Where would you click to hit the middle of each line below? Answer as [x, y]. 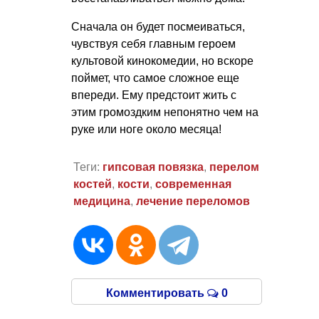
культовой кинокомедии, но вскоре [162, 61]
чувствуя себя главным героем [153, 44]
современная [193, 184]
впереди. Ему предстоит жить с [154, 95]
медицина [101, 202]
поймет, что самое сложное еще [155, 78]
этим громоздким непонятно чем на [165, 113]
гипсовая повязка [153, 167]
